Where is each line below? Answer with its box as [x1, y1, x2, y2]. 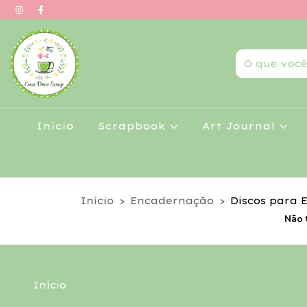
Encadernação [130, 195, 214, 207]
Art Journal [202, 120, 280, 132]
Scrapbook [97, 120, 170, 132]
